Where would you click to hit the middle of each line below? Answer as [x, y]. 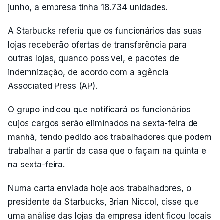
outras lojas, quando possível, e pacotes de [94, 58]
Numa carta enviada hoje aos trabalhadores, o [99, 188]
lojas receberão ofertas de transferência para [97, 45]
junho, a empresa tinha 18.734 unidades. [88, 7]
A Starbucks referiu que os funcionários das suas [105, 31]
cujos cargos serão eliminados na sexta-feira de [103, 123]
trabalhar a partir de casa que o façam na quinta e [107, 151]
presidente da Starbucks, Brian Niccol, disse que [103, 202]
